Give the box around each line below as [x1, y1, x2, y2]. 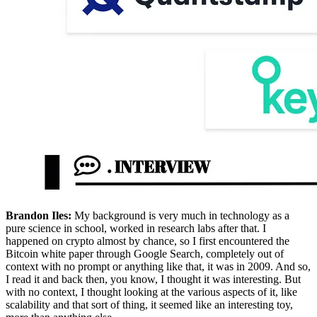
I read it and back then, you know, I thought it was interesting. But [6, 272, 301, 285]
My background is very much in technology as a [74, 209, 289, 221]
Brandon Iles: [6, 209, 74, 221]
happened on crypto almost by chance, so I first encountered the [6, 234, 289, 247]
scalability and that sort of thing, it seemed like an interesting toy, [6, 298, 293, 311]
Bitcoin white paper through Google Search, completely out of [6, 247, 284, 260]
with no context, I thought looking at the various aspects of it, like [6, 285, 297, 298]
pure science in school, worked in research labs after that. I [6, 221, 266, 234]
